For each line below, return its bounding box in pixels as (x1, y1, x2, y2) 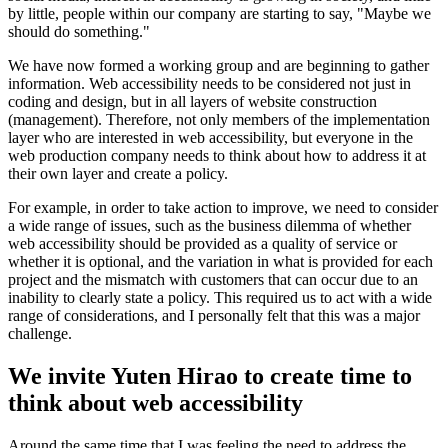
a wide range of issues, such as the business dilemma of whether (8, 216, 411, 234)
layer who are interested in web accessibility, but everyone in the (8, 128, 413, 146)
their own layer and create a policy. (8, 164, 228, 182)
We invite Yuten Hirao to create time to (8, 362, 412, 389)
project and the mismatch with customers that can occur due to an (8, 270, 418, 288)
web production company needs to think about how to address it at (8, 146, 426, 164)
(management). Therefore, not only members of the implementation (8, 110, 430, 128)
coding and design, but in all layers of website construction (8, 92, 377, 110)
